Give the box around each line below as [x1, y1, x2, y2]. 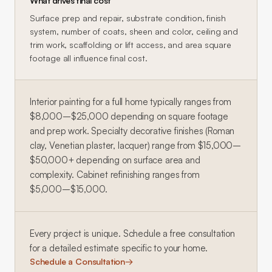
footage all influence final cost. [30, 53, 148, 63]
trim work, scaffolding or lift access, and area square [30, 39, 231, 50]
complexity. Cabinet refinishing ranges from [30, 169, 200, 180]
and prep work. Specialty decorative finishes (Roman [30, 125, 235, 137]
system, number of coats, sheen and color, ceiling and [30, 26, 238, 36]
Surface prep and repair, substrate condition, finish [30, 13, 226, 23]
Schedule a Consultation [30, 256, 126, 267]
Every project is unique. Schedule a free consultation [30, 228, 235, 239]
